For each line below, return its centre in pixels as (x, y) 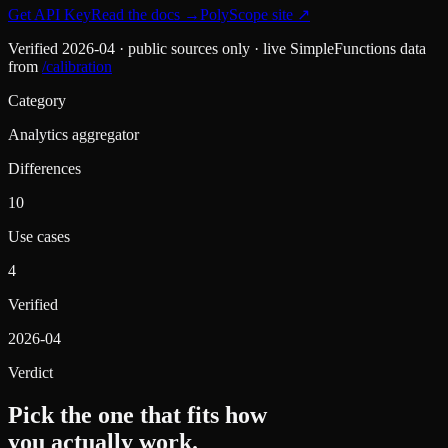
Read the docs (137, 14)
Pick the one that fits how (137, 414)
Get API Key (49, 14)
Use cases (39, 236)
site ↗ (289, 14)
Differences (44, 168)
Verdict (30, 372)
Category (37, 100)
